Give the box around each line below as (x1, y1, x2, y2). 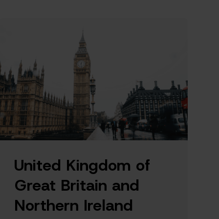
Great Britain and (14, 175, 139, 195)
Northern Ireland (14, 196, 133, 215)
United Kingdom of (14, 155, 150, 175)
